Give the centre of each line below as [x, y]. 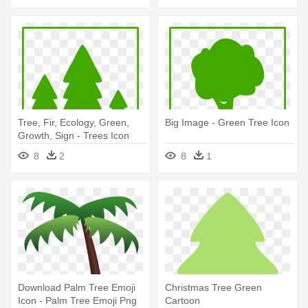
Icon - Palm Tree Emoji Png [77, 301]
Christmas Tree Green [213, 288]
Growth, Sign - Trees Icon [74, 136]
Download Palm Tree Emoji [77, 288]
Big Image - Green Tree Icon [227, 123]
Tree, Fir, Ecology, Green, [74, 123]
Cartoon [183, 301]
